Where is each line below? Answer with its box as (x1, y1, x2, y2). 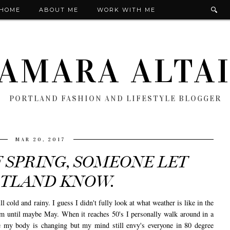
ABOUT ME (39, 6, 79, 13)
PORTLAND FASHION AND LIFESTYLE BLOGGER (9, 94, 221, 104)
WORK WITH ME (97, 6, 156, 13)
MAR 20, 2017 (15, 137, 66, 143)
